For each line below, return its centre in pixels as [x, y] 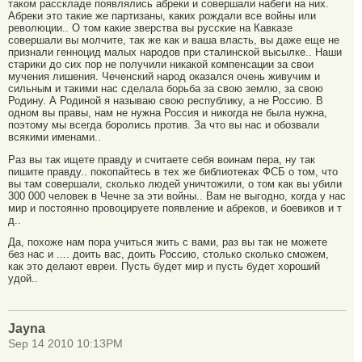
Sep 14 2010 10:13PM [65, 344]
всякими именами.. [55, 137]
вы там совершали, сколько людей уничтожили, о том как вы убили [175, 183]
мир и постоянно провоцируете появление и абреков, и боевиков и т [175, 208]
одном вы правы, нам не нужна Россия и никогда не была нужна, [168, 112]
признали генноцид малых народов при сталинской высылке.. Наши [175, 52]
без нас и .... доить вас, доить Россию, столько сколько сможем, [168, 255]
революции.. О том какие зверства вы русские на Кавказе [150, 27]
